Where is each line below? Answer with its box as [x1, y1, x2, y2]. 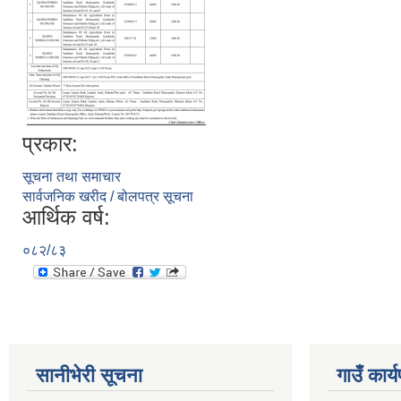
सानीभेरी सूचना [36, 363, 142, 387]
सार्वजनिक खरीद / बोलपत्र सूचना [22, 188, 193, 204]
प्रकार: [22, 131, 78, 156]
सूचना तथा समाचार [22, 168, 121, 184]
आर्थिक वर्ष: [22, 204, 110, 229]
